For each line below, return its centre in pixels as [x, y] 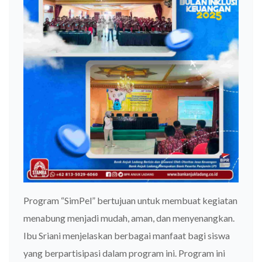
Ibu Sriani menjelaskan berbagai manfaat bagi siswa [127, 235]
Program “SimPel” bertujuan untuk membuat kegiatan [130, 200]
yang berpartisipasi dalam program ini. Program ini [124, 253]
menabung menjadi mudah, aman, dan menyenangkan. [129, 218]
